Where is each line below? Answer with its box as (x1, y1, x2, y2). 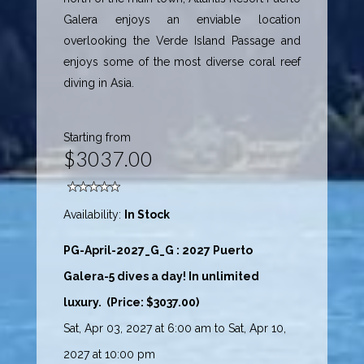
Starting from (63, 130, 132, 144)
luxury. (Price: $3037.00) (63, 295, 200, 309)
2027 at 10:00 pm (63, 347, 156, 361)
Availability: (63, 207, 125, 221)
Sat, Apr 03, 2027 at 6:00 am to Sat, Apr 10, (63, 321, 287, 335)
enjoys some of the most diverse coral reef (63, 54, 301, 68)
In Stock (124, 207, 171, 221)
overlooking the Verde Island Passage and (63, 33, 301, 47)
